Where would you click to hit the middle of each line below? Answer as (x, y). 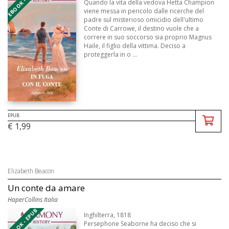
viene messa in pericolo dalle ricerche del (144, 11)
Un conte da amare (46, 188)
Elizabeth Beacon (31, 171)
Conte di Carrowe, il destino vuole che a (142, 28)
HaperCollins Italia (33, 200)
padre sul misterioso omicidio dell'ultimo (144, 19)
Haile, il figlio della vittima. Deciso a (135, 45)
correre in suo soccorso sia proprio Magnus (148, 37)
